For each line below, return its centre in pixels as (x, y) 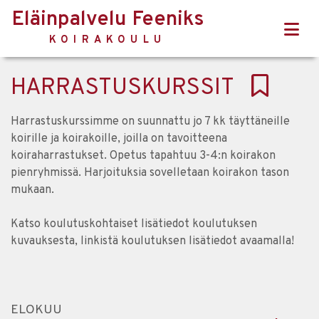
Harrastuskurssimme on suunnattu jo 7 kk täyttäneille (150, 122)
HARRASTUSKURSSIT (131, 88)
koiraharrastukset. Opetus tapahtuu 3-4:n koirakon (143, 156)
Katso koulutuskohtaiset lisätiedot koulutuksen (134, 224)
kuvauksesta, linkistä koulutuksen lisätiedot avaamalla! (154, 241)
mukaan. (32, 190)
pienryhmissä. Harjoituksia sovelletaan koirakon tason (150, 173)
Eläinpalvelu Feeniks (108, 20)
